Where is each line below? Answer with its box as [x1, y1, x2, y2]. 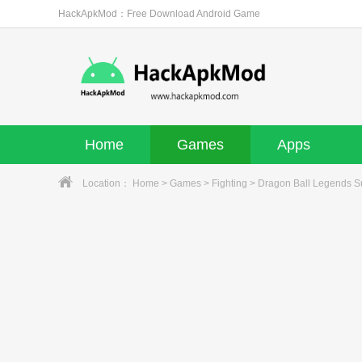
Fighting [212, 178, 247, 189]
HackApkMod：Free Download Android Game [58, 8, 260, 19]
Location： [82, 178, 133, 189]
